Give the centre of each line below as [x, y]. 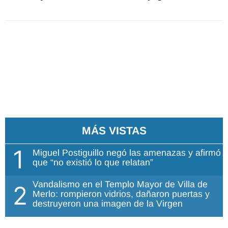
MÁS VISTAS [114, 130]
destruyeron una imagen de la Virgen [108, 203]
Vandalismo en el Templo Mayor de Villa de [120, 184]
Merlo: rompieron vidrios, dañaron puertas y [121, 194]
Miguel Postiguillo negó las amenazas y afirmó [127, 152]
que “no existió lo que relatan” [93, 162]
